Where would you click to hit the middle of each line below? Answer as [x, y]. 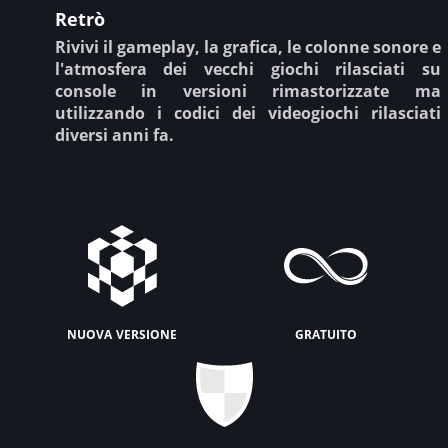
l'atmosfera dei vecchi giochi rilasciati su [247, 68]
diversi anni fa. [114, 134]
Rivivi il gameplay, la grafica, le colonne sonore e [247, 46]
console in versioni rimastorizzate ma [247, 90]
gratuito [326, 332]
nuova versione [122, 332]
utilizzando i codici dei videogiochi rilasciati [247, 112]
